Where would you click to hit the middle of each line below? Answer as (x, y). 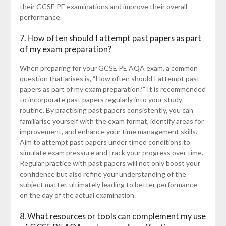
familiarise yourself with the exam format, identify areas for (111, 121)
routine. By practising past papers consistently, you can (106, 110)
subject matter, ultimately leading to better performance (108, 185)
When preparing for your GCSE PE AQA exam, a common (108, 68)
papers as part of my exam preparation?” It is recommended (112, 89)
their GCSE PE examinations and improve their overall (103, 7)
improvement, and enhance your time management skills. (108, 132)
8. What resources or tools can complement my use (112, 216)
